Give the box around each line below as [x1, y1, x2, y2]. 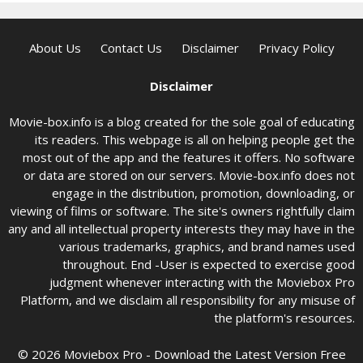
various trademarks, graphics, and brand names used [59, 238, 355, 254]
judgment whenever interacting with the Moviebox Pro [49, 274, 355, 290]
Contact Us [100, 39, 162, 56]
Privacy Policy [258, 39, 335, 56]
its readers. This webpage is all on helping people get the [35, 131, 355, 147]
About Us [28, 39, 81, 56]
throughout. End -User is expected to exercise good [62, 256, 355, 272]
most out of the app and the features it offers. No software [23, 149, 355, 165]
